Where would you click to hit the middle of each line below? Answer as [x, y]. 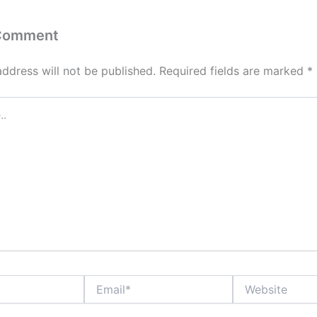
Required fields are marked [233, 70]
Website [251, 281]
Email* [98, 281]
